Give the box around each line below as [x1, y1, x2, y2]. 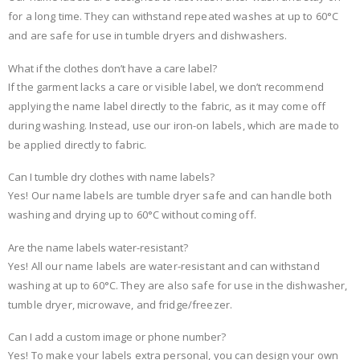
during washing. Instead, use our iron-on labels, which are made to [8, 117, 340, 133]
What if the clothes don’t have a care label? [8, 60, 217, 76]
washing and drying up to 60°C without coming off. [8, 207, 256, 223]
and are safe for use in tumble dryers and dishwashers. [8, 28, 288, 43]
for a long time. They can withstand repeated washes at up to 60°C [8, 9, 339, 24]
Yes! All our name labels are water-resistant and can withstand [8, 258, 320, 273]
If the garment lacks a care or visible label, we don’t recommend [8, 79, 324, 94]
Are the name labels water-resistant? [8, 239, 188, 255]
